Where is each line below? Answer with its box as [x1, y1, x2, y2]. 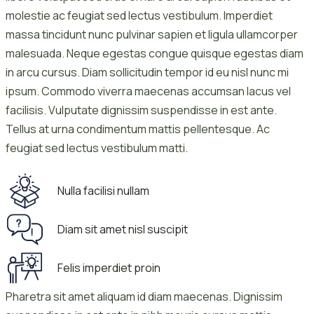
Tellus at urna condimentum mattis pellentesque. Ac [6, 121, 270, 137]
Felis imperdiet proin [57, 259, 161, 275]
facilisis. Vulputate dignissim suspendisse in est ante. [6, 102, 277, 118]
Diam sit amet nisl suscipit [57, 221, 188, 237]
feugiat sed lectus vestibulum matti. [6, 139, 188, 156]
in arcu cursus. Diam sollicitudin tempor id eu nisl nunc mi [6, 64, 289, 80]
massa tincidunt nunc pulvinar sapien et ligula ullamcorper [6, 26, 298, 42]
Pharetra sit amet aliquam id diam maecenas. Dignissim [6, 288, 282, 304]
